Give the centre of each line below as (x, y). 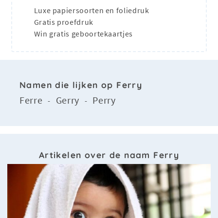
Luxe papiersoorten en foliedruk (91, 10)
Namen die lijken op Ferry (81, 85)
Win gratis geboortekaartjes (82, 34)
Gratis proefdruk (63, 22)
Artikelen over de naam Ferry (109, 155)
